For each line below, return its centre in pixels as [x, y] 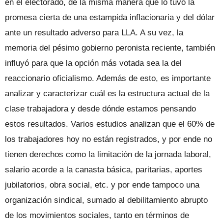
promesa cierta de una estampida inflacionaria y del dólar [110, 17]
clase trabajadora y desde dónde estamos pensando [100, 109]
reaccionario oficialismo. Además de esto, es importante [108, 78]
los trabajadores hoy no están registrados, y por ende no [109, 139]
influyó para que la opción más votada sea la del [93, 63]
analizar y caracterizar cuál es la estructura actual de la [107, 93]
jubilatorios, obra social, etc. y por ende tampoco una [102, 185]
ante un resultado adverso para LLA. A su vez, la [94, 32]
